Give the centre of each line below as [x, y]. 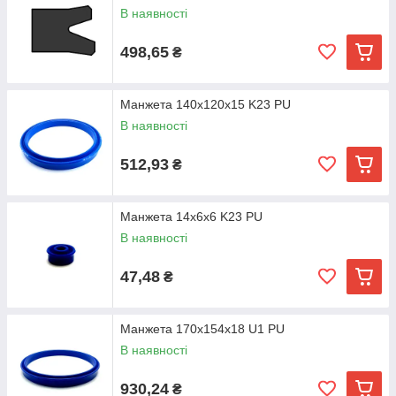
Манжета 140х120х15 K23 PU [206, 104]
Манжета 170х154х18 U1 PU [202, 329]
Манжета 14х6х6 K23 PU [191, 217]
